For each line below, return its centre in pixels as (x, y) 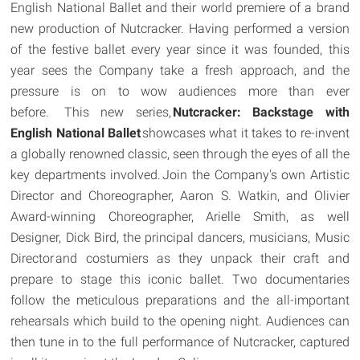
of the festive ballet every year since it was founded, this (180, 50)
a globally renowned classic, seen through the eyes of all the (180, 154)
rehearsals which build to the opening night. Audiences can (180, 321)
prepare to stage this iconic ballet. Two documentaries (180, 280)
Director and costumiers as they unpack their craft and (180, 259)
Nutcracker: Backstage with (260, 112)
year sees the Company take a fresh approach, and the (180, 71)
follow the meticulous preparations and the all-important (180, 301)
